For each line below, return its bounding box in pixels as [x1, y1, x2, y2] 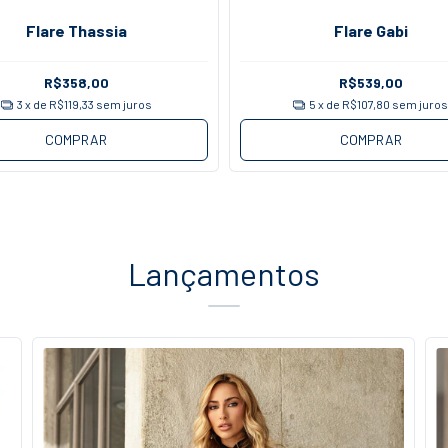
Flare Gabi [333, 20, 408, 40]
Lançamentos [128, 254, 320, 293]
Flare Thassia [25, 20, 127, 40]
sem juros [95, 97, 152, 112]
